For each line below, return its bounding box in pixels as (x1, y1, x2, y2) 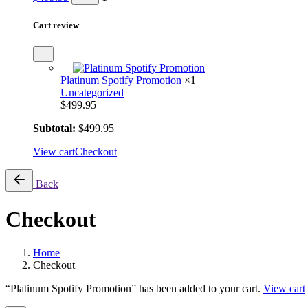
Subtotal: (33, 122, 76, 135)
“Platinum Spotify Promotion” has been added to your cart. (5, 283, 263, 295)
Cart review (33, 20, 79, 31)
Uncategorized (60, 87, 124, 99)
